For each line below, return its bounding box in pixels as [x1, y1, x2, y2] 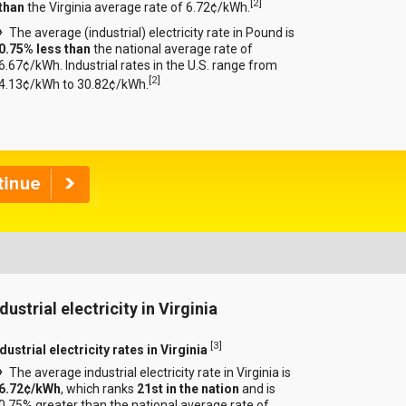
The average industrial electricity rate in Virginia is [9, 365, 292, 381]
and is [239, 382, 276, 397]
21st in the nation [137, 382, 240, 397]
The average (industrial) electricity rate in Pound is [9, 24, 295, 40]
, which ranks [61, 382, 138, 397]
